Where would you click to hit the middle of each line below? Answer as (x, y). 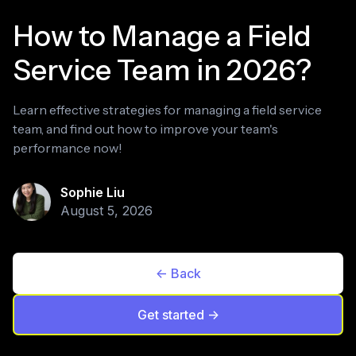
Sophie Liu (93, 192)
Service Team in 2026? (162, 70)
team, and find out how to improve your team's (145, 129)
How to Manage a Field (162, 36)
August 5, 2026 (106, 211)
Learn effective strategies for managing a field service (167, 110)
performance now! (68, 148)
